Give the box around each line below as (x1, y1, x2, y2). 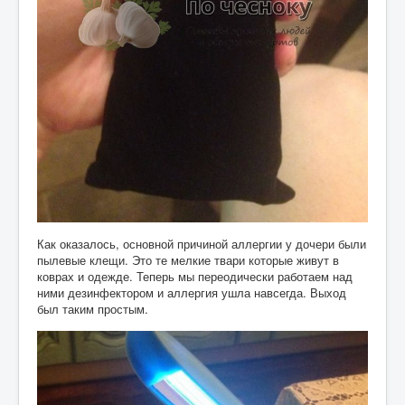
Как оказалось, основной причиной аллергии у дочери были (37, 235, 366, 253)
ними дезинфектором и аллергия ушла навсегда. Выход (37, 284, 346, 302)
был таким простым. (37, 300, 148, 318)
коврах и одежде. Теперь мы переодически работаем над (37, 268, 353, 286)
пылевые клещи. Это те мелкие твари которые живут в (37, 251, 339, 269)
